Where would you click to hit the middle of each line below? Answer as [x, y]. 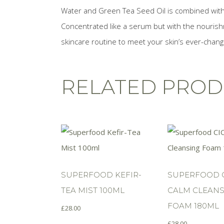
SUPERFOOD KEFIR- [101, 174]
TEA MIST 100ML [93, 190]
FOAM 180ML [193, 205]
